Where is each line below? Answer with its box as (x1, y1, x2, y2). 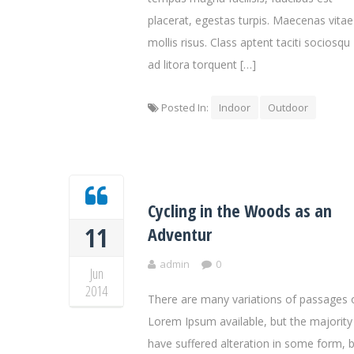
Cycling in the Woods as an (148, 198, 332, 222)
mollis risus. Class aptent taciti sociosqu (148, 35, 350, 50)
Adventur (148, 222, 212, 246)
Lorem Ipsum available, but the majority (148, 314, 352, 329)
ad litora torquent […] (148, 57, 256, 72)
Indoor (219, 100, 250, 115)
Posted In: (159, 100, 211, 115)
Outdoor (268, 100, 308, 115)
